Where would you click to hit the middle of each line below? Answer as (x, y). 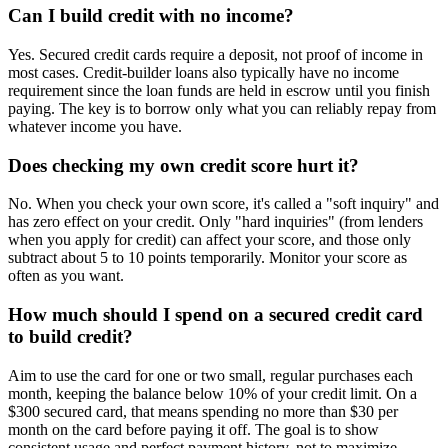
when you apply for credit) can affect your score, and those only (209, 240)
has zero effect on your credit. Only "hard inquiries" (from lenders (215, 222)
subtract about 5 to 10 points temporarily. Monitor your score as (207, 258)
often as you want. (66, 276)
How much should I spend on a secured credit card (215, 315)
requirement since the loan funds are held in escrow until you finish (219, 90)
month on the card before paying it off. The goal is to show (193, 429)
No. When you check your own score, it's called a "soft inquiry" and (223, 204)
